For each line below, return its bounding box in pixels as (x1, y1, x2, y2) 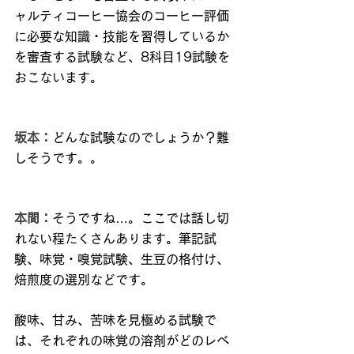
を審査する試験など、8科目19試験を (14, 51, 230, 64)
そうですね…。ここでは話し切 (52, 212, 229, 225)
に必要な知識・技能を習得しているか (14, 30, 229, 43)
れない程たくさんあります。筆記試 (14, 232, 217, 246)
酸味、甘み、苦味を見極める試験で (14, 314, 217, 327)
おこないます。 (14, 71, 103, 85)
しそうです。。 (14, 152, 103, 165)
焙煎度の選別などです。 (14, 273, 153, 287)
